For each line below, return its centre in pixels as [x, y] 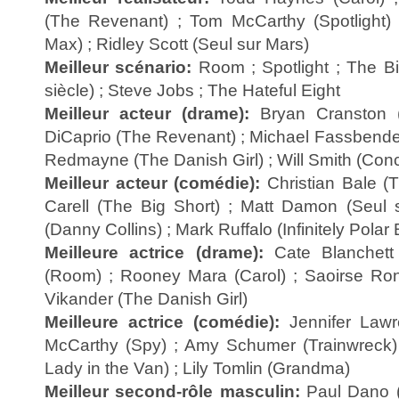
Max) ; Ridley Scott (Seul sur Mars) [177, 44]
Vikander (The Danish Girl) [146, 298]
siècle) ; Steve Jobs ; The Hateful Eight [192, 90]
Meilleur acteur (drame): [147, 113]
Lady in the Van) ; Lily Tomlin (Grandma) [197, 368]
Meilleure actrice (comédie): [162, 322]
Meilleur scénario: [118, 67]
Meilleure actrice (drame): [154, 252]
